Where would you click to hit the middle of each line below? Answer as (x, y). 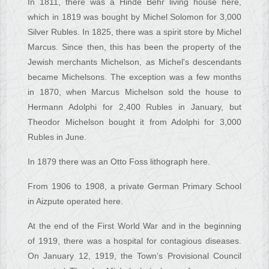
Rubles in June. (57, 137)
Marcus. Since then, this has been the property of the (134, 47)
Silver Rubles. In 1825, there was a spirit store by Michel (134, 32)
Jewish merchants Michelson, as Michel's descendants (134, 62)
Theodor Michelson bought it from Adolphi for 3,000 (134, 122)
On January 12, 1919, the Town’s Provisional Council (134, 256)
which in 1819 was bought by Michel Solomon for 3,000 (134, 17)
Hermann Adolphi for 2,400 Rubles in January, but (134, 107)
